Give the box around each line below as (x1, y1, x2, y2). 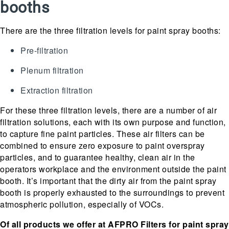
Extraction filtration (20, 84, 93, 96)
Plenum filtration (20, 64, 84, 76)
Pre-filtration (20, 44, 68, 56)
